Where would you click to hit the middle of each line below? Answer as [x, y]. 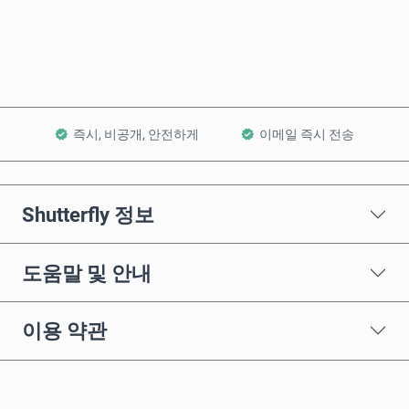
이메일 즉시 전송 [307, 135]
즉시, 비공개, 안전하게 [136, 135]
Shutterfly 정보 [88, 214]
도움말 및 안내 [87, 273]
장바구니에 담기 [215, 54]
